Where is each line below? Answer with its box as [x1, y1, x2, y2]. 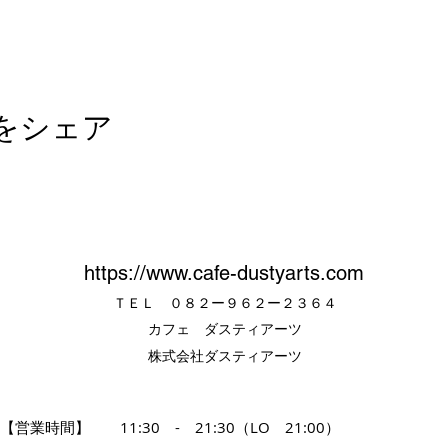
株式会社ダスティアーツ [148, 346, 302, 365]
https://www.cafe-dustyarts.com [84, 261, 364, 285]
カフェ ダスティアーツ [148, 319, 302, 338]
